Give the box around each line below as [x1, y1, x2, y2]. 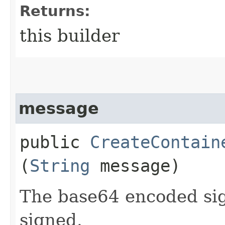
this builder [20, 25, 120, 46]
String [30, 155, 90, 176]
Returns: [20, 2, 90, 20]
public [20, 132, 90, 152]
